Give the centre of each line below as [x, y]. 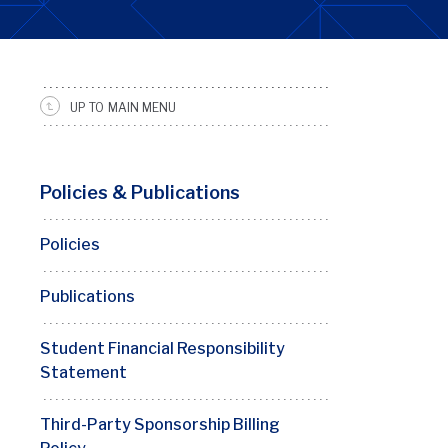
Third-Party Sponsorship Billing [160, 424]
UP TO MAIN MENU [123, 107]
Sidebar [84, 147]
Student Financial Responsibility [162, 348]
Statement [83, 372]
